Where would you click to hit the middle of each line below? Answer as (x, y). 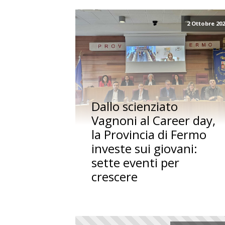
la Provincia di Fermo (149, 134)
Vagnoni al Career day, (154, 120)
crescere (115, 176)
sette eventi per (136, 162)
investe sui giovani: (145, 148)
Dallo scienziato (135, 106)
